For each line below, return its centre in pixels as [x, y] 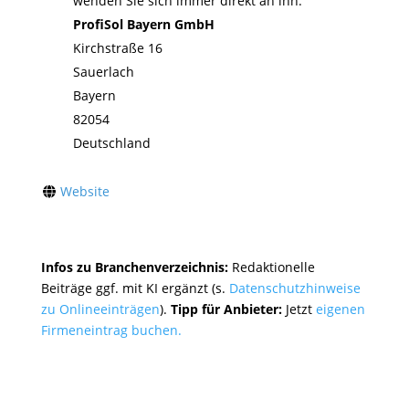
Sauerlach [103, 72]
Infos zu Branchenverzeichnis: [136, 267]
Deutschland [111, 143]
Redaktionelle [273, 267]
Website [85, 192]
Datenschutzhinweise [294, 288]
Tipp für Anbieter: [226, 309]
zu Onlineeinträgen [100, 309]
